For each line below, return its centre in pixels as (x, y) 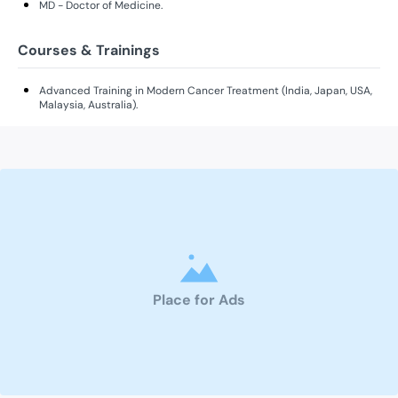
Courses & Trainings (89, 50)
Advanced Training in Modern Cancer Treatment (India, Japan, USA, (206, 90)
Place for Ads (199, 299)
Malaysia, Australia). (88, 104)
